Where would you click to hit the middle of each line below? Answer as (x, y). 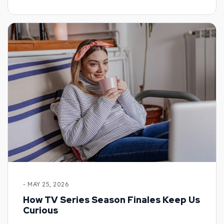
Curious (40, 210)
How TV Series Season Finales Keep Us (111, 199)
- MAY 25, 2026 (46, 184)
